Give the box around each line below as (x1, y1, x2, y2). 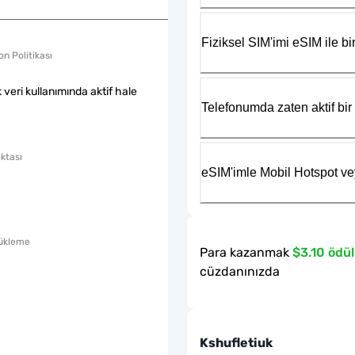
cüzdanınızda (200, 263, 280, 279)
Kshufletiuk (200, 334, 273, 350)
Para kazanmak (200, 244, 289, 260)
